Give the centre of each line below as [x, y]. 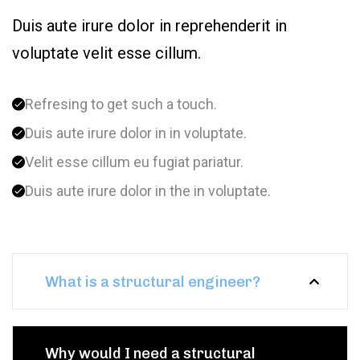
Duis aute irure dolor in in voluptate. [136, 133]
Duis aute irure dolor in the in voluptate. [148, 191]
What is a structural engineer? [153, 282]
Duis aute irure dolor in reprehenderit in [149, 26]
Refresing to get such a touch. [121, 104]
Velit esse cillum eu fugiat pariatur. [134, 162]
